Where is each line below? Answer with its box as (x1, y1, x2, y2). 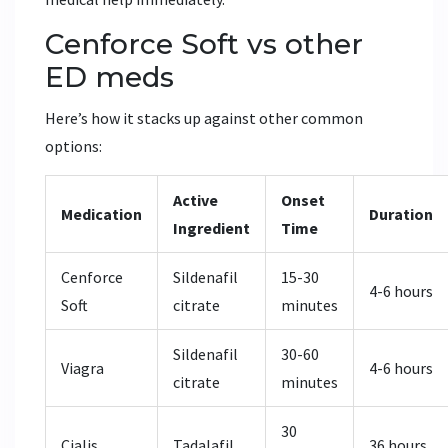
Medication (61, 203, 142, 224)
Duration (369, 203, 433, 224)
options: (45, 135, 102, 156)
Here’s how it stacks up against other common (45, 107, 363, 128)
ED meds (45, 59, 174, 94)
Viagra (61, 357, 104, 378)
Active (173, 189, 218, 210)
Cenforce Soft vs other (45, 26, 363, 61)
